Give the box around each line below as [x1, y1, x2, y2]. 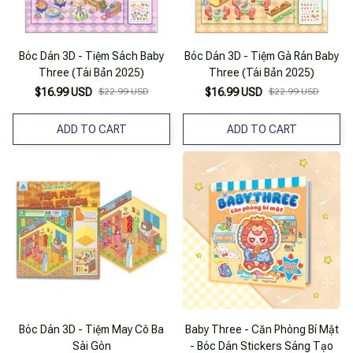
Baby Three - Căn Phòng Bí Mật [184, 323, 339, 336]
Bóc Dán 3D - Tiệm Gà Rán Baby [184, 50, 339, 63]
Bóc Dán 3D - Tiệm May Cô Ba [19, 323, 164, 336]
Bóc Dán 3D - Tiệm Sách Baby [19, 50, 164, 63]
